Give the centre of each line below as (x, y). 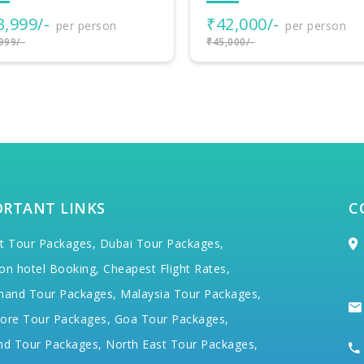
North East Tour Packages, (182, 344)
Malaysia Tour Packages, (191, 294)
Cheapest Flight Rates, (167, 269)
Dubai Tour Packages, (162, 244)
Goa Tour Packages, (171, 319)
